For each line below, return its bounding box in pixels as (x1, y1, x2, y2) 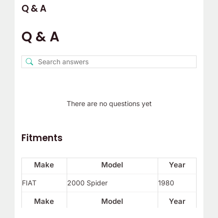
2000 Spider (67, 179, 108, 187)
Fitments (21, 131, 63, 145)
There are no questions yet (66, 99, 152, 108)
